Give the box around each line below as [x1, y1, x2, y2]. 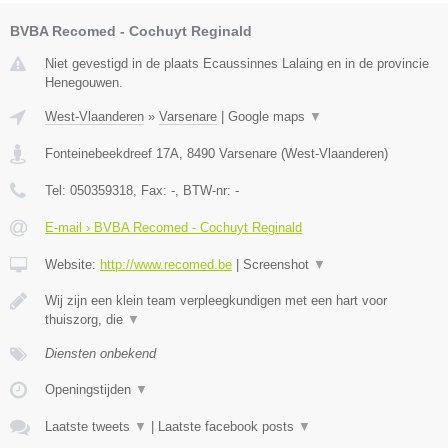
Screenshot [243, 256, 313, 272]
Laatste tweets [45, 418, 134, 434]
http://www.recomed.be [100, 256, 232, 272]
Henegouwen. [45, 74, 123, 90]
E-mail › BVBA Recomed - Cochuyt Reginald [45, 219, 302, 235]
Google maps [228, 108, 309, 124]
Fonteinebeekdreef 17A [45, 145, 179, 161]
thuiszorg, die [45, 311, 127, 327]
